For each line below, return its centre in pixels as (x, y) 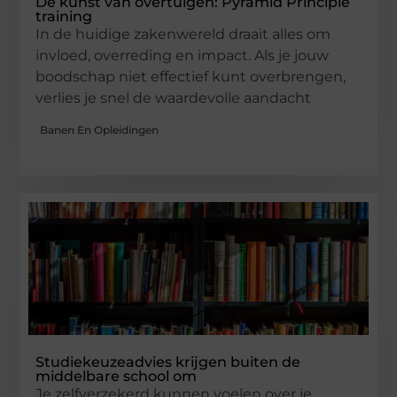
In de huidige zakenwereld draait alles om (183, 35)
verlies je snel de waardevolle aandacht (174, 98)
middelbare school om (117, 376)
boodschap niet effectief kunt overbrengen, (191, 77)
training (64, 17)
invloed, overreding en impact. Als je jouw (183, 56)
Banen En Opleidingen (100, 129)
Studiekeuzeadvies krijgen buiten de (168, 362)
